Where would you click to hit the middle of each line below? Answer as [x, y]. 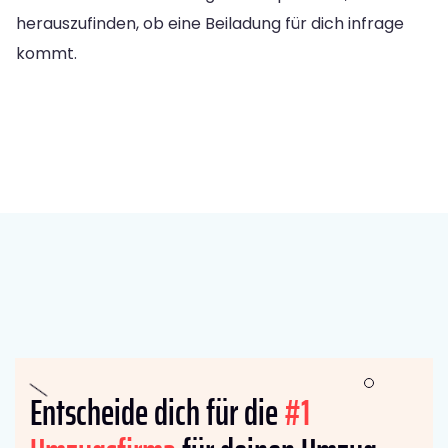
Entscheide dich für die [157, 412]
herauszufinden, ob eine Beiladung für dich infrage [210, 23]
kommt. [46, 53]
